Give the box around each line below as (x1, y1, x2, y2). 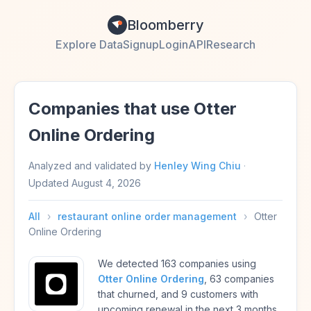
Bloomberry (126, 17, 204, 33)
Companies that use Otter (28, 99, 237, 119)
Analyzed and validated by (28, 160, 154, 171)
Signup (123, 37, 159, 51)
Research (206, 37, 255, 51)
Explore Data (56, 37, 123, 51)
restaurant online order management (58, 210, 237, 222)
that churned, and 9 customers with (98, 288, 258, 300)
